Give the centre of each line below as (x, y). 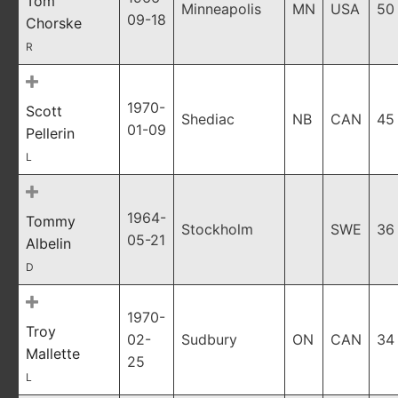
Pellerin (50, 133)
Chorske (54, 23)
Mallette (53, 354)
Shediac (208, 119)
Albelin (48, 243)
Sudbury (209, 339)
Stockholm (217, 229)
